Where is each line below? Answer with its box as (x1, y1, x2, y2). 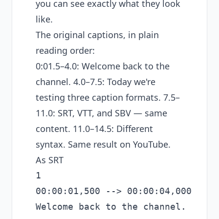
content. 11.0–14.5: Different (36, 123, 153, 134)
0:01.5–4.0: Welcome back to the (36, 60, 170, 72)
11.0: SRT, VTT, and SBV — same (36, 107, 167, 119)
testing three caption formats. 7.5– (36, 91, 180, 103)
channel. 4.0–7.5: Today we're (36, 76, 155, 88)
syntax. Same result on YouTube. (36, 138, 171, 150)
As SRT (36, 154, 64, 166)
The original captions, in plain (36, 29, 159, 41)
